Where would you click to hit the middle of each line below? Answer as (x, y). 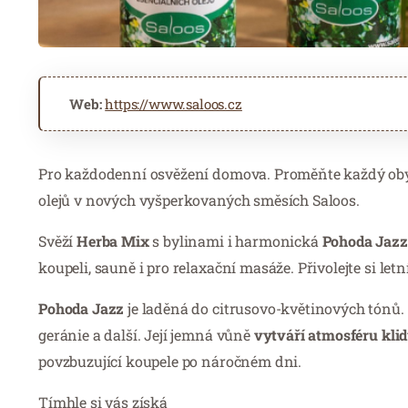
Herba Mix (113, 240)
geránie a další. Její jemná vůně (146, 334)
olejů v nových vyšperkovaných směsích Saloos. (199, 199)
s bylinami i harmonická (235, 240)
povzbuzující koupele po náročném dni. (170, 361)
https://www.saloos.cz (173, 103)
